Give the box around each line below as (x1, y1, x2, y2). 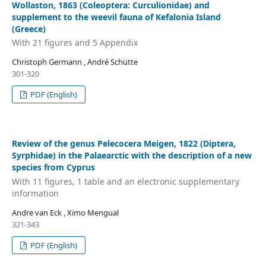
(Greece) (11, 23, 46, 34)
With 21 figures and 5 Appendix (11, 37, 138, 49)
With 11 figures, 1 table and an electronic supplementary (11, 175, 239, 187)
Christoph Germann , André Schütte (11, 56, 138, 68)
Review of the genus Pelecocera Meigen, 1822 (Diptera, (11, 138, 236, 150)
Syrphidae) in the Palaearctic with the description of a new (11, 150, 252, 161)
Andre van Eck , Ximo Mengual (11, 207, 119, 218)
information (11, 187, 59, 199)
